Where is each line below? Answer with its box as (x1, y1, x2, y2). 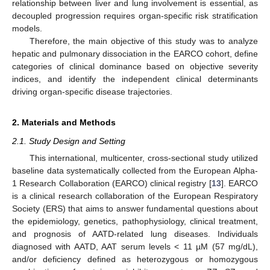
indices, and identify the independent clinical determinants (12, 74, 258, 84)
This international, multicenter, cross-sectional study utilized (29, 153, 258, 163)
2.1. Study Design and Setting (12, 136, 125, 146)
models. (12, 23, 42, 33)
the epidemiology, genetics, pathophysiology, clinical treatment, (12, 216, 258, 226)
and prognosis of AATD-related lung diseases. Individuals (12, 229, 258, 239)
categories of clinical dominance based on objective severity (12, 61, 258, 71)
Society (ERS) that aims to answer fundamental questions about (12, 204, 258, 213)
